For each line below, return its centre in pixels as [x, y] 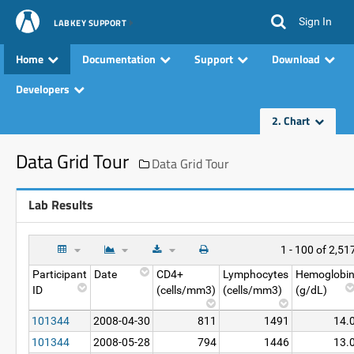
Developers [43, 89]
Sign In [315, 21]
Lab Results [61, 205]
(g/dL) [311, 290]
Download [296, 59]
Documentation [119, 59]
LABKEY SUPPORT [90, 23]
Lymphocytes [256, 274]
